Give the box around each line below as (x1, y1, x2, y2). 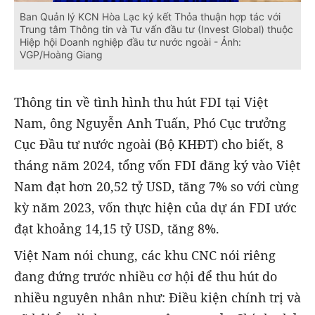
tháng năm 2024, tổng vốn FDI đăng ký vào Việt (14, 157, 300, 174)
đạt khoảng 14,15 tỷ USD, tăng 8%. (14, 220, 219, 238)
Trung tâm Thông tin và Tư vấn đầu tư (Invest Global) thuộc (20, 23, 293, 36)
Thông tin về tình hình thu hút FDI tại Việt (14, 94, 268, 111)
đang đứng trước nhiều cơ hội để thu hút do (14, 268, 277, 285)
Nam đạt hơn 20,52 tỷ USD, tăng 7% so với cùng (14, 178, 299, 195)
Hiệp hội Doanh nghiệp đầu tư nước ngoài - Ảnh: (20, 36, 241, 49)
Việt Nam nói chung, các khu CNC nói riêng (14, 247, 276, 264)
